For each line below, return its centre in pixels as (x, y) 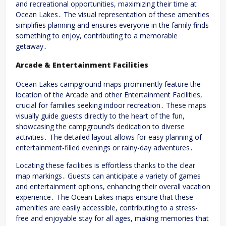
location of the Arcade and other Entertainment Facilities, (109, 94)
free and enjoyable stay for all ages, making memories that (112, 218)
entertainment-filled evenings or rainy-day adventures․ (104, 147)
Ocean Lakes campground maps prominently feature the (108, 84)
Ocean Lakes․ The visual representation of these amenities (112, 15)
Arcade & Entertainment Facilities (82, 65)
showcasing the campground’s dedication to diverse (100, 126)
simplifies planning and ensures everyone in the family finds (112, 25)
